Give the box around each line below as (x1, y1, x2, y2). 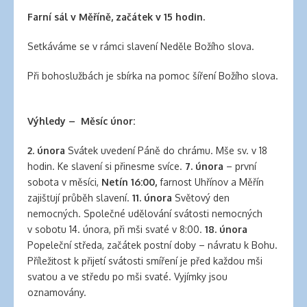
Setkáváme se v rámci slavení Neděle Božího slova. (27, 40, 254, 52)
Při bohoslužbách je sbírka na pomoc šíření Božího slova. (27, 70, 278, 82)
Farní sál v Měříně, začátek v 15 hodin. (27, 11, 205, 23)
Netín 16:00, (101, 176, 160, 188)
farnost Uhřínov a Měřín (160, 176, 264, 188)
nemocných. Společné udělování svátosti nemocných (27, 208, 262, 219)
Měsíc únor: (78, 115, 135, 127)
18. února (205, 223, 247, 235)
